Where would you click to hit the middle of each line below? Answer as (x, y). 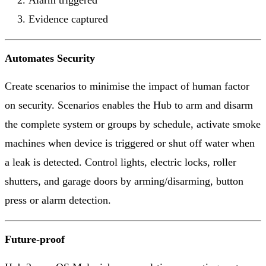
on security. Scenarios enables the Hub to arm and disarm (129, 105)
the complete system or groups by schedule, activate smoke (133, 124)
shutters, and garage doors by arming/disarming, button (124, 181)
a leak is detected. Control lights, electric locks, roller (121, 162)
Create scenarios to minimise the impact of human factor (127, 86)
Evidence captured (68, 19)
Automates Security (50, 58)
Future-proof (35, 240)
